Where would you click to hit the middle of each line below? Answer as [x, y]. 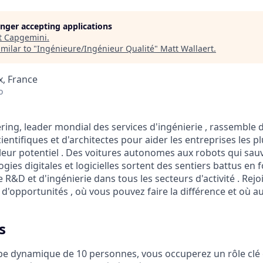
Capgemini [26, 37]
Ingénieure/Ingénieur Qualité [96, 48]
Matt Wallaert [187, 48]
